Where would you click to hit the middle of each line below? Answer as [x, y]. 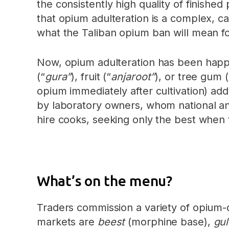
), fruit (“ [91, 77]
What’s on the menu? [105, 181]
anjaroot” [133, 77]
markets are [67, 222]
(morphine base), [171, 222]
